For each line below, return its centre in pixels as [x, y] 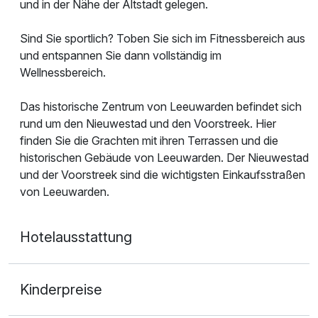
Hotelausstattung [76, 237]
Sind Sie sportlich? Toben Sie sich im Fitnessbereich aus [163, 39]
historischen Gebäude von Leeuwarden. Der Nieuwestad [164, 158]
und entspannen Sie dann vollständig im [121, 56]
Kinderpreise [61, 289]
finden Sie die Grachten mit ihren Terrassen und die [149, 141]
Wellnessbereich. [63, 73]
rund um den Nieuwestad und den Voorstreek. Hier [148, 124]
